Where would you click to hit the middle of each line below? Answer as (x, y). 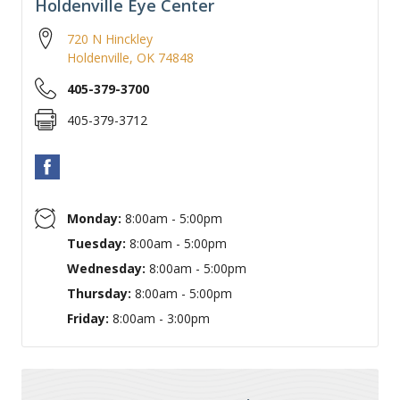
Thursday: (99, 293)
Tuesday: (96, 243)
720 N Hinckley (110, 39)
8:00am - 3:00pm (159, 318)
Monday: (94, 218)
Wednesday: (106, 268)
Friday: (88, 318)
